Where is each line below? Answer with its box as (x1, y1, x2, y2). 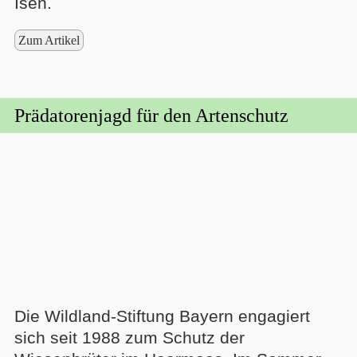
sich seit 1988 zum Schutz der (14, 328, 245, 347)
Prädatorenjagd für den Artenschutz (14, 104, 288, 126)
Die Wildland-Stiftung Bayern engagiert (14, 306, 310, 325)
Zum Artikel (18, 33, 80, 47)
